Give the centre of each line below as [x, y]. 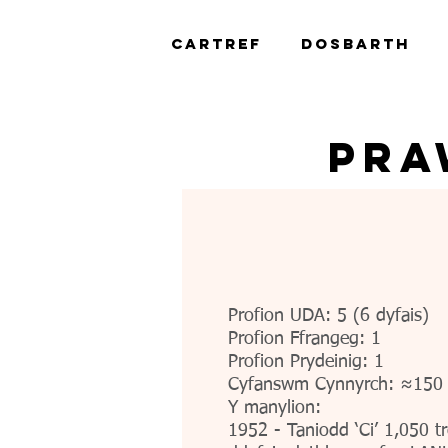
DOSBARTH [355, 43]
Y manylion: [274, 407]
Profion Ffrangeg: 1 [304, 338]
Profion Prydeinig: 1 [306, 361]
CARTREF [216, 43]
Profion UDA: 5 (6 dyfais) [328, 315]
